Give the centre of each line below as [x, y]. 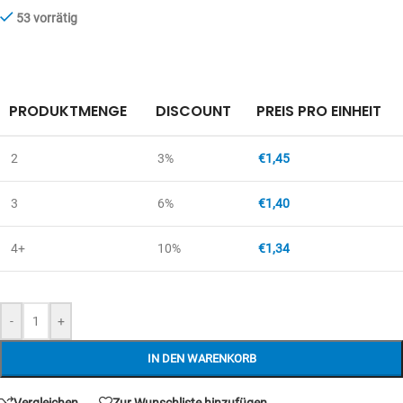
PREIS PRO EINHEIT [319, 111]
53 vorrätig [47, 18]
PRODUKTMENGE [68, 111]
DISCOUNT [193, 111]
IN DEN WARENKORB [201, 358]
